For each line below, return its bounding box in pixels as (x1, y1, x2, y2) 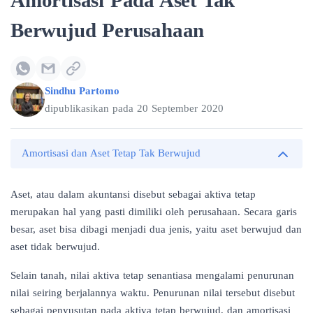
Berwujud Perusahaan (10, 19, 205, 41)
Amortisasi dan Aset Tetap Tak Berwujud (22, 147, 201, 159)
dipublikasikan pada (45, 103, 137, 114)
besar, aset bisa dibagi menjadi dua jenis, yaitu (10, 223, 221, 235)
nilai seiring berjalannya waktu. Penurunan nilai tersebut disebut (10, 286, 295, 298)
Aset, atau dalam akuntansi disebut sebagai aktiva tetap (10, 188, 256, 200)
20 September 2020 (137, 103, 224, 114)
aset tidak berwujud (10, 240, 97, 252)
